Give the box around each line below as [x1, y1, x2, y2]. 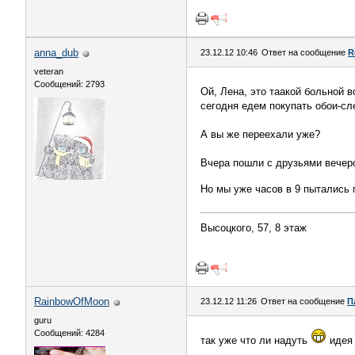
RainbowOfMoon [34, 296, 109, 307]
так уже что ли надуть [200, 334, 311, 346]
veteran [34, 67, 63, 76]
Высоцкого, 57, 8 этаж [200, 222, 307, 234]
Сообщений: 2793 [34, 79, 105, 89]
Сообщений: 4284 [34, 328, 105, 338]
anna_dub [34, 47, 78, 59]
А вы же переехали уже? [200, 128, 320, 140]
